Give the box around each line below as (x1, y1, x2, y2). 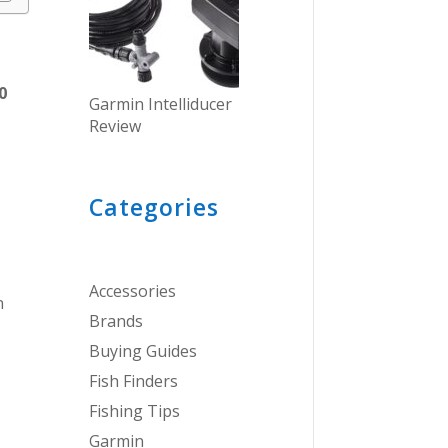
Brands (89, 309, 144, 332)
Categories (89, 190, 220, 223)
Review (89, 114, 142, 137)
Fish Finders (89, 369, 179, 392)
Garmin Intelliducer (89, 92, 233, 115)
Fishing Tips (89, 399, 181, 422)
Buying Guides (89, 339, 198, 362)
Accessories (89, 279, 177, 302)
